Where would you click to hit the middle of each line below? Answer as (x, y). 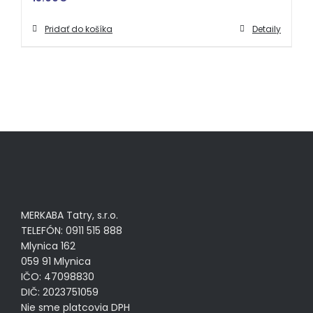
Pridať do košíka (79, 29)
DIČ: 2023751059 (60, 292)
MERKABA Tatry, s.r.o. (70, 215)
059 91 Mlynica (56, 261)
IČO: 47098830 (58, 276)
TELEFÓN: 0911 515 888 (72, 230)
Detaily (267, 29)
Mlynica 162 (48, 246)
